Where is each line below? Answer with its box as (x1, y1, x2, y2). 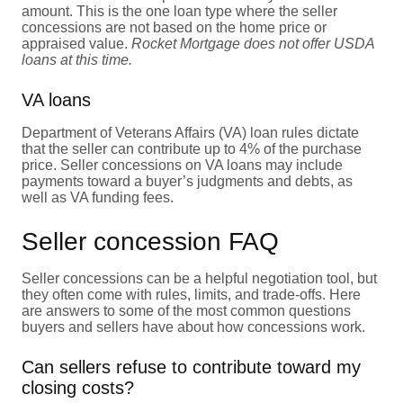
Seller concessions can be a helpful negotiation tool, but (22, 270, 377, 286)
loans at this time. (22, 51, 132, 67)
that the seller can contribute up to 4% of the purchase (22, 140, 362, 157)
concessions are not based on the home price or (22, 19, 327, 35)
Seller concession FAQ (22, 227, 279, 255)
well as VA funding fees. (22, 189, 174, 205)
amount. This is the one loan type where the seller (22, 3, 337, 19)
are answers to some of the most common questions (22, 302, 351, 318)
